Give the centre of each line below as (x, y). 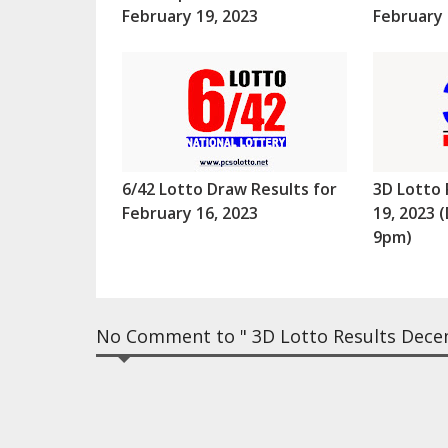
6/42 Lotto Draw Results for (229, 189)
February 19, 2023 (189, 16)
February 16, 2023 (189, 213)
